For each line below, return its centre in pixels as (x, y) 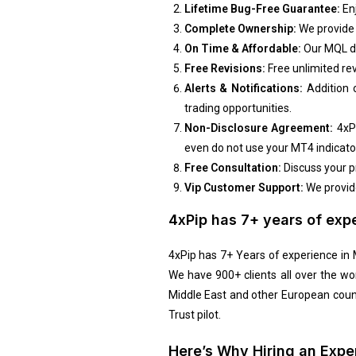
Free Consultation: (234, 167)
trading (203, 108)
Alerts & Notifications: (244, 88)
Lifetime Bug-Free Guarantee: (262, 8)
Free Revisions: (224, 68)
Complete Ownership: (240, 28)
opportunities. (257, 108)
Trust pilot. (194, 314)
